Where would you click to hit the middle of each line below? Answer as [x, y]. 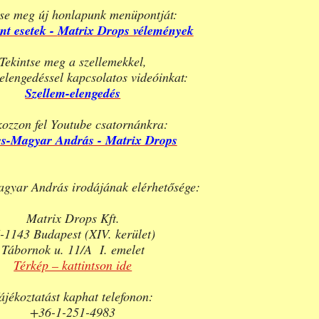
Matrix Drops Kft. [73, 218]
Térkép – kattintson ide [73, 265]
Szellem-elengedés [73, 93]
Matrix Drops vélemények [125, 31]
